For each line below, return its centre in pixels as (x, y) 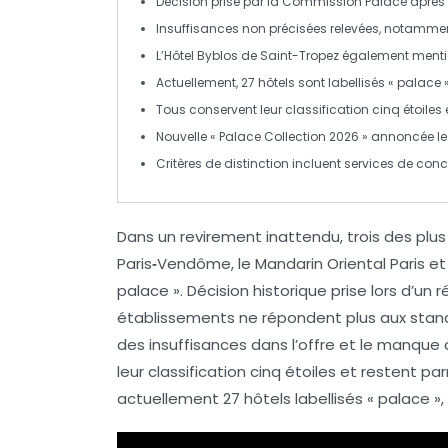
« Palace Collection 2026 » (289, 136)
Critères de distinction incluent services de (286, 163)
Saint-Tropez (299, 55)
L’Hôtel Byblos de (208, 55)
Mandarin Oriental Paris (340, 263)
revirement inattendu (260, 236)
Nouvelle (183, 136)
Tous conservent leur (220, 109)
